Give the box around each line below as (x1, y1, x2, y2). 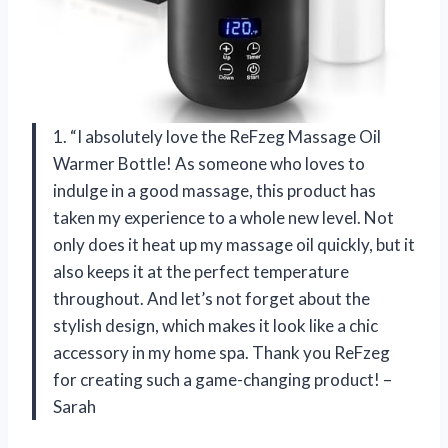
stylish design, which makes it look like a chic (53, 314, 378, 336)
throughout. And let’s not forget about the (53, 287, 370, 309)
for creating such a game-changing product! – (53, 368, 392, 390)
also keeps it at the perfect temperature (53, 260, 349, 282)
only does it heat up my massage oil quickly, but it (53, 233, 415, 255)
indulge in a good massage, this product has (53, 179, 376, 201)
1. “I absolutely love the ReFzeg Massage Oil (53, 125, 381, 147)
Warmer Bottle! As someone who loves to (53, 152, 365, 174)
